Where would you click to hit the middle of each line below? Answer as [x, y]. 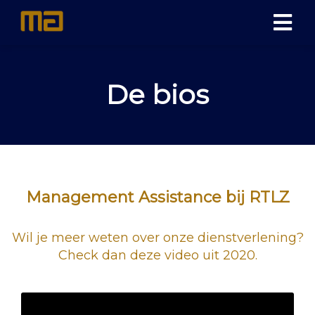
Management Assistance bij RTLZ [157, 197]
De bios [157, 95]
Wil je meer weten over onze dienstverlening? [157, 238]
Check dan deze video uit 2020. [157, 255]
